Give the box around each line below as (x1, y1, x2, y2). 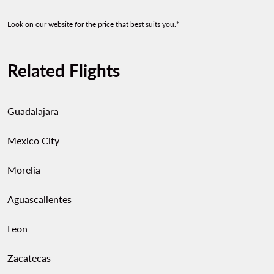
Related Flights (7, 60, 120, 81)
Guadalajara (7, 105, 59, 117)
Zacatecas (7, 252, 51, 264)
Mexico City (7, 135, 59, 146)
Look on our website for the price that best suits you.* (7, 20, 179, 29)
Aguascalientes (7, 193, 72, 205)
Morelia (7, 164, 40, 176)
